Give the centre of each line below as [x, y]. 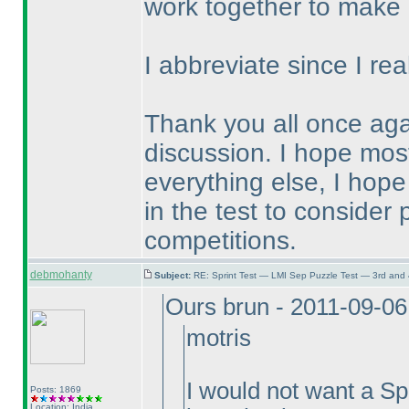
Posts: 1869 [55, 389]
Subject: [173, 275]
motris [218, 338]
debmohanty [61, 275]
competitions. [220, 241]
